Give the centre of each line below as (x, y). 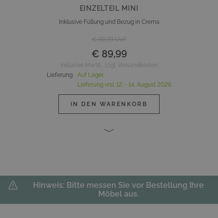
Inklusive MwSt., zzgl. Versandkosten (109, 65)
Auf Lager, (91, 75)
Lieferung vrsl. (96, 85)
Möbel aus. (118, 194)
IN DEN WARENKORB (109, 104)
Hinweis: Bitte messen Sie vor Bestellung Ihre (118, 185)
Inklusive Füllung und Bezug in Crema (109, 22)
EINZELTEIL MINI (109, 8)
